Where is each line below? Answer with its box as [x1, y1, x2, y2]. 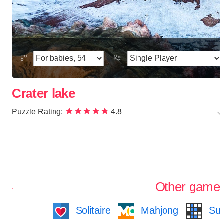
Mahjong [138, 204, 178, 216]
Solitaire [73, 204, 110, 216]
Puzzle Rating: [12, 108, 63, 116]
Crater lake [12, 86, 75, 101]
